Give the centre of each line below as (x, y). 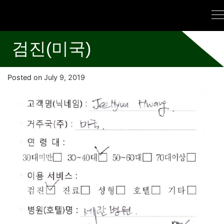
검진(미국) (51, 49)
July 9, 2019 (64, 77)
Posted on (26, 77)
